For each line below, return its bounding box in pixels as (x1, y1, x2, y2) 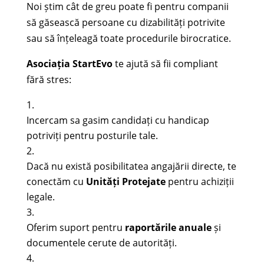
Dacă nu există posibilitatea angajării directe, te (26, 160, 236, 173)
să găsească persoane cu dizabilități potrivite (26, 16, 225, 29)
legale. (26, 190, 55, 204)
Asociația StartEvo (26, 57, 113, 71)
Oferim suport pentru (26, 221, 125, 235)
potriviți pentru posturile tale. (26, 129, 158, 143)
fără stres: (26, 73, 71, 87)
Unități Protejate (85, 175, 166, 189)
